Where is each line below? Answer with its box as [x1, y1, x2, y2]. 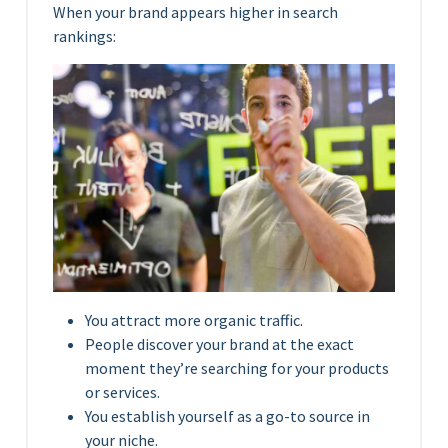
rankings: [53, 25, 116, 46]
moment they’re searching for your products [85, 357, 389, 378]
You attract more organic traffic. [85, 309, 303, 330]
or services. [85, 381, 160, 402]
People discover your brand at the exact [85, 333, 354, 354]
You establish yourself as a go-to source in [85, 405, 370, 426]
